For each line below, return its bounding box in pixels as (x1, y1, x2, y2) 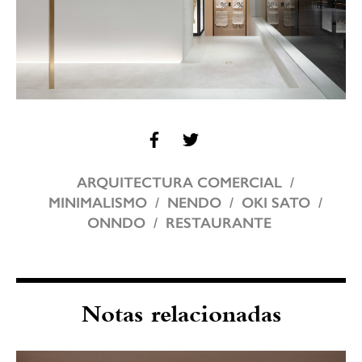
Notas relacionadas (81, 305, 281, 327)
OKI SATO (241, 193, 310, 212)
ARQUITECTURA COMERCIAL (76, 173, 282, 192)
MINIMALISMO (48, 193, 147, 212)
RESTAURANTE (165, 213, 271, 232)
